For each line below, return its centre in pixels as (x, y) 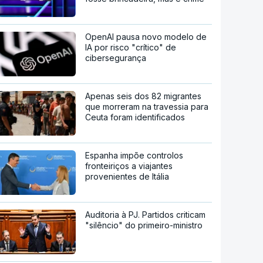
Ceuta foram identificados (135, 117)
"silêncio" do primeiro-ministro (144, 225)
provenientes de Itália (127, 176)
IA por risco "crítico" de (131, 47)
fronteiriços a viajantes (129, 166)
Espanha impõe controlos (134, 155)
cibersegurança (116, 58)
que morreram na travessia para (147, 106)
